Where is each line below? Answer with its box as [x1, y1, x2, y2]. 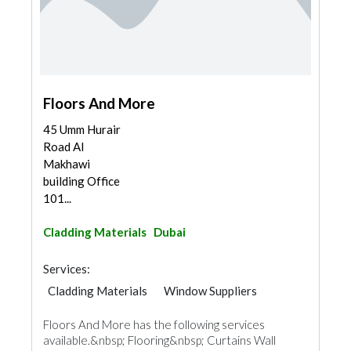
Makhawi [43, 157, 90, 171]
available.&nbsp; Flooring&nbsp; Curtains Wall [43, 333, 276, 347]
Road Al [43, 139, 84, 154]
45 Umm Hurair [43, 122, 121, 136]
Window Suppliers [164, 284, 257, 298]
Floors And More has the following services [43, 317, 265, 331]
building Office [43, 174, 120, 188]
